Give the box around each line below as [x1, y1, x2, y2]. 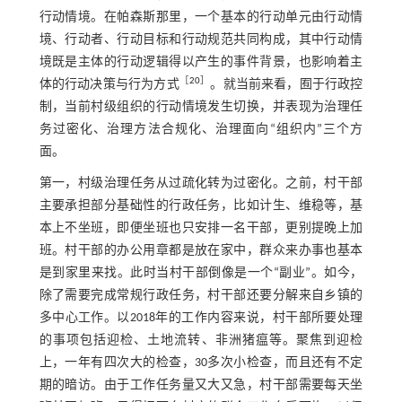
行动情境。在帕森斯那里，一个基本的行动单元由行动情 [39, 11, 363, 25]
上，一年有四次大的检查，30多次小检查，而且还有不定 [39, 356, 363, 371]
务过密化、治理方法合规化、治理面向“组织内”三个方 [39, 123, 363, 137]
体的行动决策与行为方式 [39, 78, 179, 92]
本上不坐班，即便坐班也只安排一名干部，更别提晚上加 [39, 222, 363, 236]
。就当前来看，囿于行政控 [210, 78, 363, 92]
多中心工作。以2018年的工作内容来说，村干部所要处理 [39, 311, 363, 326]
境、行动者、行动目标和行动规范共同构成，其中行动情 [39, 33, 363, 48]
